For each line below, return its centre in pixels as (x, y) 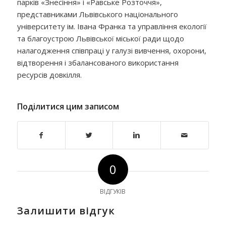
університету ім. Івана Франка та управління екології (112, 26)
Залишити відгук (66, 210)
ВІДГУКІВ (113, 191)
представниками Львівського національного (97, 14)
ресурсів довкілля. (49, 74)
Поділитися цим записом (68, 106)
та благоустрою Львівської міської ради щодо (100, 38)
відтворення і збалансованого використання (98, 62)
